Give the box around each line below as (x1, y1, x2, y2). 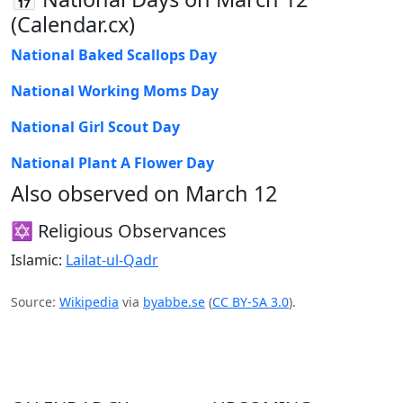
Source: (11, 292, 59, 310)
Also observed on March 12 (11, 178, 277, 208)
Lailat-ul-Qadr (66, 249, 158, 270)
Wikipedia (59, 292, 119, 310)
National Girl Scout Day (11, 116, 180, 137)
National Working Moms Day (11, 80, 219, 101)
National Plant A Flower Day (11, 152, 214, 173)
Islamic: (11, 249, 66, 270)
